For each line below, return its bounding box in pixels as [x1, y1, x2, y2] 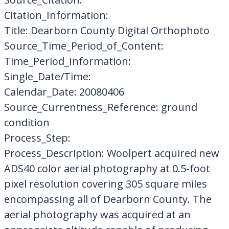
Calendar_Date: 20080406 [4, 84, 124, 99]
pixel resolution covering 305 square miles [4, 176, 207, 191]
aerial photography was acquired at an [4, 207, 191, 221]
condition [4, 115, 50, 129]
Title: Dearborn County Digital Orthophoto [4, 23, 210, 37]
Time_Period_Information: [4, 54, 131, 68]
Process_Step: [4, 130, 71, 145]
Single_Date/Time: [4, 69, 91, 83]
